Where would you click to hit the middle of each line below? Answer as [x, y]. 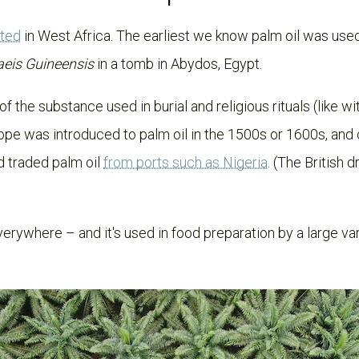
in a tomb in [131, 64]
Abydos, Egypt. [216, 64]
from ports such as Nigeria [186, 162]
